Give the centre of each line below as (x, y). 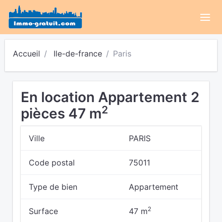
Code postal (52, 163)
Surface (43, 211)
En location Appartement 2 (110, 97)
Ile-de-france (78, 54)
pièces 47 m (61, 113)
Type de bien (53, 187)
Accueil (27, 54)
